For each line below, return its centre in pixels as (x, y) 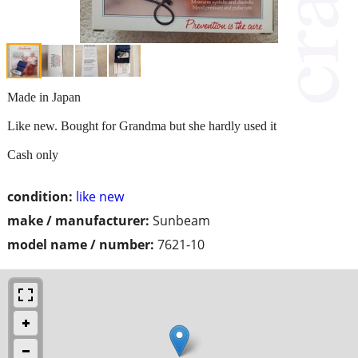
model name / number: (81, 244)
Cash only (33, 154)
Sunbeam (181, 220)
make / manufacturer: (78, 220)
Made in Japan (44, 97)
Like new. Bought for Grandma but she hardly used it (142, 125)
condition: (40, 196)
